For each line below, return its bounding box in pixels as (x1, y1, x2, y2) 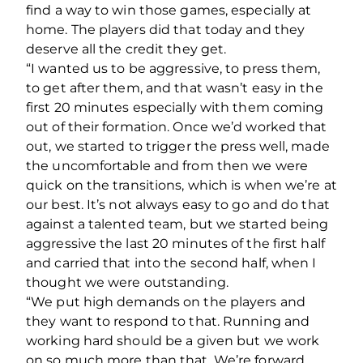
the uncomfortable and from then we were (26, 157, 308, 173)
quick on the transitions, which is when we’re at (26, 177, 337, 193)
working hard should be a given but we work (26, 332, 320, 348)
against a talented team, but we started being (26, 216, 329, 232)
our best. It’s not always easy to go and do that (26, 196, 330, 212)
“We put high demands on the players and (26, 293, 305, 310)
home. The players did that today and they (26, 21, 305, 37)
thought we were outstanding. (26, 274, 228, 290)
